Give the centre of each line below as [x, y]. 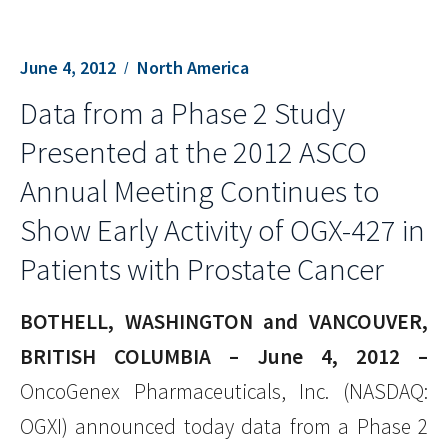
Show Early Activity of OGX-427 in [222, 230]
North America [193, 67]
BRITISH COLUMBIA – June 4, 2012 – [224, 357]
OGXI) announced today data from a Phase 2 [224, 427]
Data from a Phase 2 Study [182, 113]
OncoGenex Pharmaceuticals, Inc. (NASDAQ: [224, 392]
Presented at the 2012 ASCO [193, 152]
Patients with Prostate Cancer [202, 269]
